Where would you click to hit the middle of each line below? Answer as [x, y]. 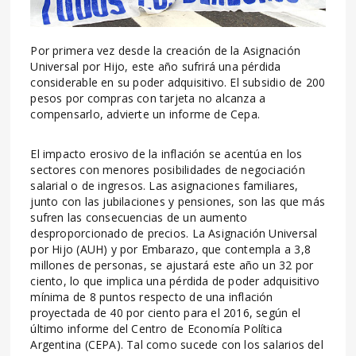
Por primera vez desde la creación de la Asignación [165, 50]
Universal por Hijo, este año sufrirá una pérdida [156, 66]
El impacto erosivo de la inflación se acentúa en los [166, 153]
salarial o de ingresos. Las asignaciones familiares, [164, 185]
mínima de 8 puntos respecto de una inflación [152, 296]
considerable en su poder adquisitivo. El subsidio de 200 [178, 82]
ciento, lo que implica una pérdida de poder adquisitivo [175, 281]
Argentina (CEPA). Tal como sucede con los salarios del [177, 344]
